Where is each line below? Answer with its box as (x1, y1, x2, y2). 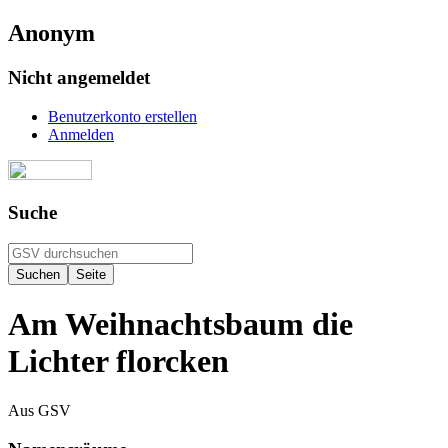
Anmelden (48, 125, 114, 143)
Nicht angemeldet (8, 66, 150, 88)
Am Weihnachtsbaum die (8, 306, 353, 343)
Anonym (8, 19, 95, 46)
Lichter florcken (8, 343, 229, 380)
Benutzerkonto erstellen (48, 107, 197, 125)
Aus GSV (8, 401, 71, 419)
